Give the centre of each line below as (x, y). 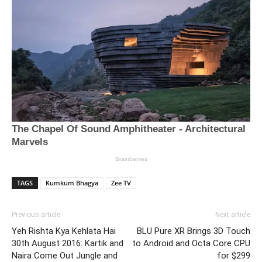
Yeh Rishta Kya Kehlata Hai (64, 231)
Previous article (36, 215)
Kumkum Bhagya (72, 183)
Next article (233, 215)
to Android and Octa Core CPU (191, 244)
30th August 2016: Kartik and (68, 244)
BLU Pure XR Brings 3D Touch (194, 231)
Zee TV (121, 183)
